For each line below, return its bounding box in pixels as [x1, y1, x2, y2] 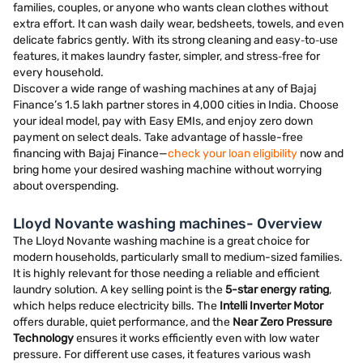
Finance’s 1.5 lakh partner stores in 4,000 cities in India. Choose [13, 98, 339, 112]
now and [297, 147, 344, 160]
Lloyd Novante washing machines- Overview [13, 215, 322, 233]
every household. [13, 66, 104, 79]
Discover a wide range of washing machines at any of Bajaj [13, 82, 317, 96]
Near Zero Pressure [233, 315, 332, 329]
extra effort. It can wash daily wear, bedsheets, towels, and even [13, 17, 344, 31]
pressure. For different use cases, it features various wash [13, 348, 311, 361]
